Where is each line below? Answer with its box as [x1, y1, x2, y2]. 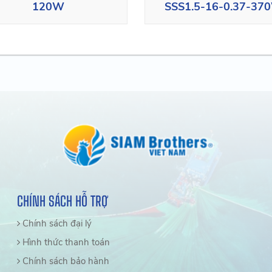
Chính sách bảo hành [49, 255, 110, 268]
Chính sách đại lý [20, 217, 92, 230]
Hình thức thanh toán [20, 236, 110, 249]
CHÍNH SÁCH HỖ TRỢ [17, 193, 109, 210]
